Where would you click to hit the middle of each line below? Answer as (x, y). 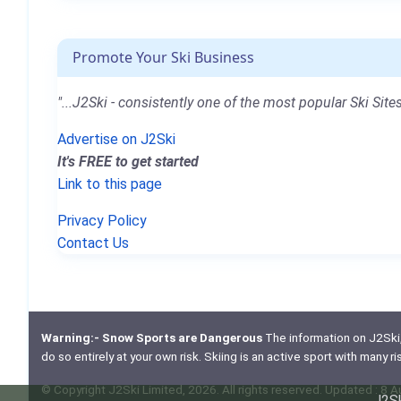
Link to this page (110, 183)
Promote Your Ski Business (163, 57)
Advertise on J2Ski (116, 139)
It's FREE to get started (128, 161)
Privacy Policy (102, 220)
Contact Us (93, 243)
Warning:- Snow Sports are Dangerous (151, 338)
